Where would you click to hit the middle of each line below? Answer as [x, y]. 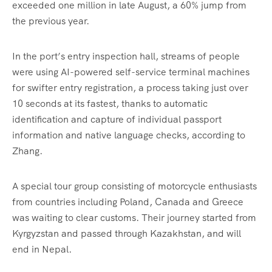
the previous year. [51, 21]
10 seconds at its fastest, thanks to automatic [110, 104]
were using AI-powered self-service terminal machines [131, 72]
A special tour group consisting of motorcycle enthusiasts [134, 186]
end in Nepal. [42, 250]
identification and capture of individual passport [117, 120]
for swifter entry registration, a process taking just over [130, 88]
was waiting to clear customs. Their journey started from [134, 218]
